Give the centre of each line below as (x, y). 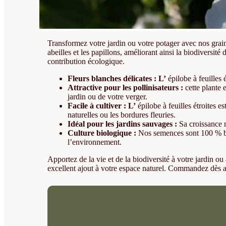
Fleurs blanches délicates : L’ (117, 79)
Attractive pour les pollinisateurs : (126, 88)
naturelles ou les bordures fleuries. (122, 115)
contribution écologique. (86, 62)
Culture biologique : (102, 133)
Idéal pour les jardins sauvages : (123, 124)
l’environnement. (95, 142)
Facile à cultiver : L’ (102, 106)
